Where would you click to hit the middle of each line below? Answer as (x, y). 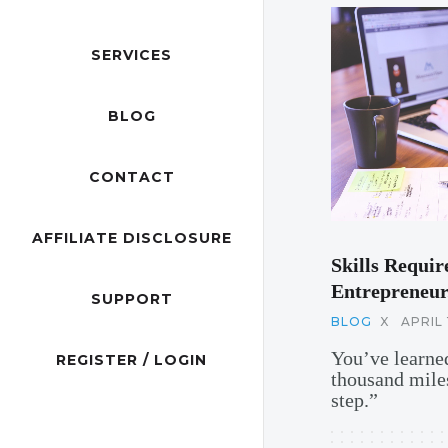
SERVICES (131, 55)
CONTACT (131, 177)
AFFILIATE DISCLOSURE (131, 238)
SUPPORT (131, 299)
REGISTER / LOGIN (131, 360)
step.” (354, 399)
